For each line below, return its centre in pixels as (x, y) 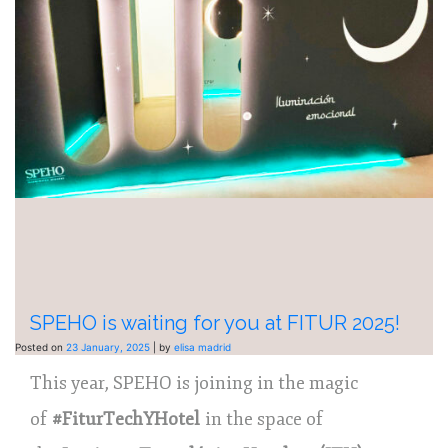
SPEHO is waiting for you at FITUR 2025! (215, 322)
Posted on (40, 346)
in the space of (261, 418)
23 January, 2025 (108, 346)
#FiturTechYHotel (126, 418)
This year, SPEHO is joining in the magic (194, 382)
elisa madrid (202, 346)
